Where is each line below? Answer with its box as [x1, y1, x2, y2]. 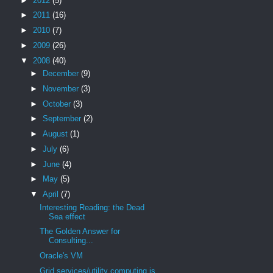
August [42, 129, 70, 138]
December [42, 69, 81, 78]
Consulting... [49, 236, 94, 246]
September [42, 114, 83, 124]
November [42, 83, 81, 93]
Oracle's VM [40, 251, 83, 260]
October [42, 99, 73, 108]
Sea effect [49, 211, 86, 221]
